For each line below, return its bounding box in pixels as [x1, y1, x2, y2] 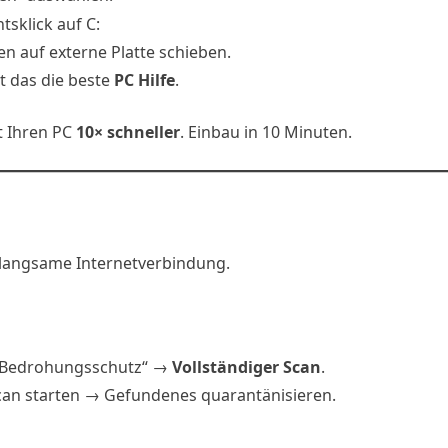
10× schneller [76, 121, 180, 144]
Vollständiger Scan [172, 355, 321, 378]
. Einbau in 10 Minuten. [180, 121, 352, 144]
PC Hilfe [114, 69, 175, 92]
